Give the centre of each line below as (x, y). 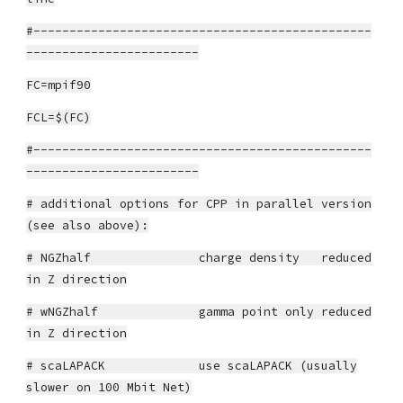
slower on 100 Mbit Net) (109, 387)
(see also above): (88, 225)
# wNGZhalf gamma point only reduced (199, 312)
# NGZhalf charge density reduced (199, 258)
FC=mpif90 (59, 85)
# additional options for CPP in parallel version (199, 204)
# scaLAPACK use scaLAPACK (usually (192, 366)
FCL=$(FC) (59, 117)
